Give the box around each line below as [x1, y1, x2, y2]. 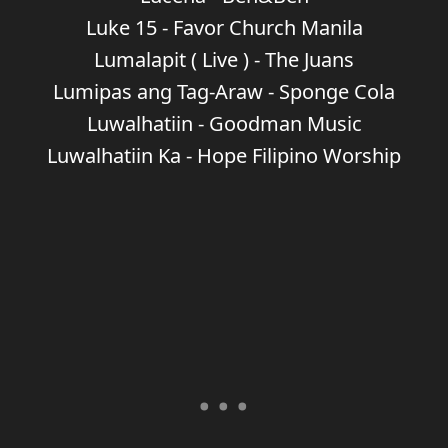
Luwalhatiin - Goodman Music [86, 110, 362, 137]
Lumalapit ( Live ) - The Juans [94, 46, 354, 73]
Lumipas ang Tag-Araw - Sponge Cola [53, 78, 395, 105]
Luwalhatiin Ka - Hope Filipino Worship [47, 142, 401, 169]
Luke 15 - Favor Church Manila [85, 14, 363, 41]
